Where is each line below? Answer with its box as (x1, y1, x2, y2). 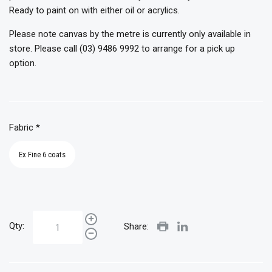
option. (9, 58, 36, 69)
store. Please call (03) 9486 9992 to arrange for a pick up (9, 43, 235, 55)
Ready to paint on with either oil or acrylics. (9, 5, 180, 16)
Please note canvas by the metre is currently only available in (9, 29, 251, 40)
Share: (124, 220, 149, 232)
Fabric (9, 121, 36, 133)
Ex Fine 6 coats (19, 149, 66, 159)
